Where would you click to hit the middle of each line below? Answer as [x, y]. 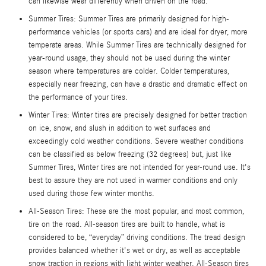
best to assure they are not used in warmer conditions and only [133, 180]
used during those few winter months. [91, 193]
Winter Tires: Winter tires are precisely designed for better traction [138, 115]
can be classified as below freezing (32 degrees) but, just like [130, 154]
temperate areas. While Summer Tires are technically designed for [137, 45]
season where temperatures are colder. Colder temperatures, [129, 71]
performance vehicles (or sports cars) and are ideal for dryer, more [138, 32]
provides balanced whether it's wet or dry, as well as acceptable [134, 250]
